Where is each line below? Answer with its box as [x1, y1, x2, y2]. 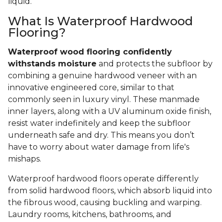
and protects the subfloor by [97, 59, 213, 69]
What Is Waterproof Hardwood [8, 14, 193, 29]
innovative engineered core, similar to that [8, 83, 174, 93]
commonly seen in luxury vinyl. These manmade [8, 95, 200, 105]
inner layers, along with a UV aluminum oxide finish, [8, 107, 211, 116]
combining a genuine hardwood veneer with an [8, 71, 197, 81]
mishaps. [8, 154, 43, 164]
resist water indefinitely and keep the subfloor [8, 118, 191, 128]
